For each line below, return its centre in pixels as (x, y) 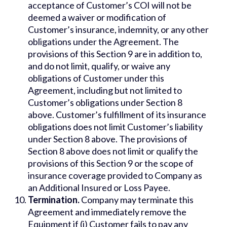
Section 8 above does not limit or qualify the (113, 151)
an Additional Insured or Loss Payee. (99, 188)
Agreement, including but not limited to (105, 90)
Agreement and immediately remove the (107, 212)
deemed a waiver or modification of (97, 17)
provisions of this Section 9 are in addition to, (115, 54)
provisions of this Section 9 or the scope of (111, 163)
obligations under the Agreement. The (103, 42)
